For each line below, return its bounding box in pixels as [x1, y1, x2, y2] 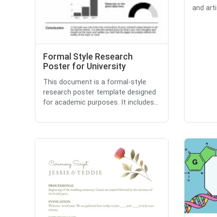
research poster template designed [43, 88, 156, 97]
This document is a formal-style [43, 78, 146, 87]
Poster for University [43, 62, 126, 72]
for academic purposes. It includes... [43, 98, 158, 107]
